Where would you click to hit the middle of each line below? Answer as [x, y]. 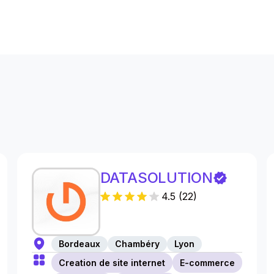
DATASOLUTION [156, 178]
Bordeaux [79, 244]
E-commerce [207, 263]
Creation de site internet [112, 263]
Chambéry [137, 244]
